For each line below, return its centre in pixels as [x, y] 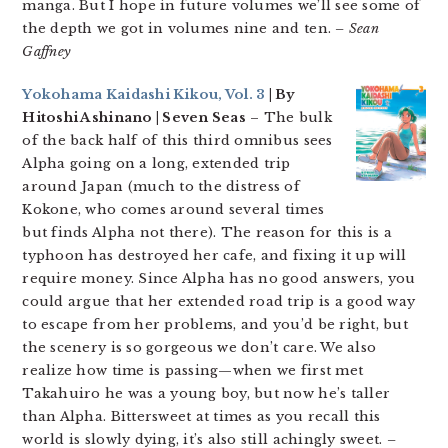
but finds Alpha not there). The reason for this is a [207, 232]
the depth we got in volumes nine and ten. [179, 28]
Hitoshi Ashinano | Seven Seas [134, 117]
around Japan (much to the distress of [161, 186]
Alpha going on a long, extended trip [156, 163]
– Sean [357, 28]
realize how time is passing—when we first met [193, 370]
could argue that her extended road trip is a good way [219, 301]
